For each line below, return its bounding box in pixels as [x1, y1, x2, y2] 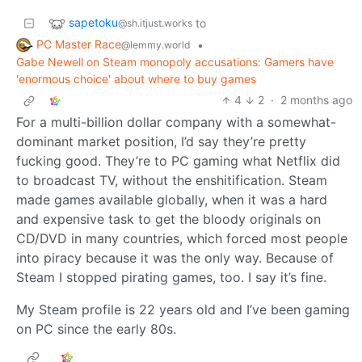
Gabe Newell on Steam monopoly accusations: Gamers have [16, 55, 334, 69]
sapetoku [69, 15, 118, 29]
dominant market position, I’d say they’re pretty [16, 133, 306, 150]
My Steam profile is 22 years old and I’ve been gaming [16, 301, 350, 318]
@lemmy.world [121, 38, 191, 51]
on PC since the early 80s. [16, 321, 176, 338]
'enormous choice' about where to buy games [16, 72, 256, 86]
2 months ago [280, 93, 352, 107]
